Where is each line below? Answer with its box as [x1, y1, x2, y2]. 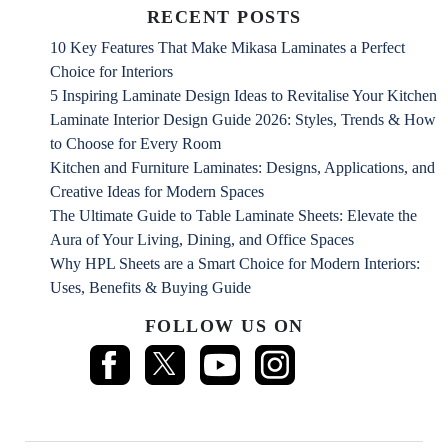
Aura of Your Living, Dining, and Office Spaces [50, 231, 354, 249]
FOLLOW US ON [144, 316, 304, 337]
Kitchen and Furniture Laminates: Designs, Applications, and [50, 159, 435, 177]
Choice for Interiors [50, 63, 173, 81]
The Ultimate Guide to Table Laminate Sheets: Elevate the [50, 207, 417, 225]
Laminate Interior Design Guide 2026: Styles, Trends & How [50, 111, 436, 129]
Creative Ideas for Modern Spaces [50, 183, 264, 201]
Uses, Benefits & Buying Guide [50, 279, 251, 297]
